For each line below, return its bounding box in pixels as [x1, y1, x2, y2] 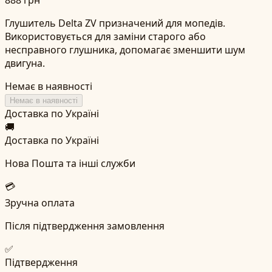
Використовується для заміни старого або [5, 29, 206, 43]
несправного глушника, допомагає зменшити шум [5, 42, 245, 56]
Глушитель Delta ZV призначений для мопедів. [5, 16, 225, 30]
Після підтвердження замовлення [5, 219, 165, 233]
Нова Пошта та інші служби [5, 156, 135, 170]
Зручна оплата [5, 195, 75, 209]
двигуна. [5, 56, 45, 70]
